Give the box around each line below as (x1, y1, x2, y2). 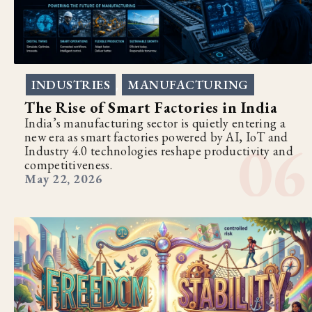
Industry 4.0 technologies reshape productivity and (24, 143, 293, 159)
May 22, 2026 (24, 171, 102, 187)
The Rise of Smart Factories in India (24, 97, 277, 118)
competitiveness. (24, 157, 112, 173)
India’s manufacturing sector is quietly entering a (24, 115, 286, 132)
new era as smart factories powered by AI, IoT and (24, 129, 288, 146)
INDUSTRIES (31, 77, 110, 93)
